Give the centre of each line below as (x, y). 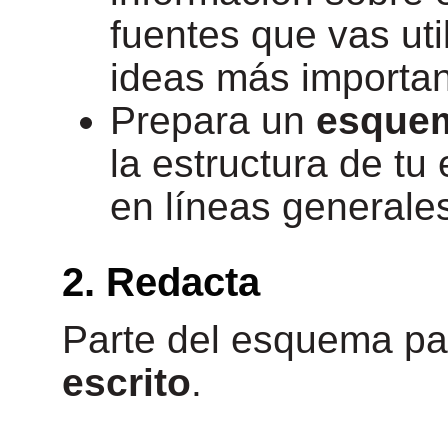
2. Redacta (161, 282)
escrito (126, 382)
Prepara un (213, 120)
